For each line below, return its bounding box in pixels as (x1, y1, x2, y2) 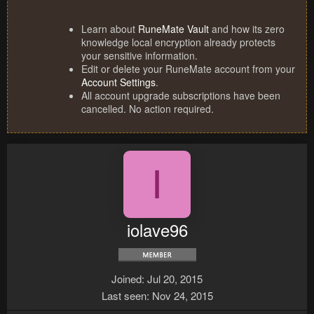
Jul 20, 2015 (147, 271, 203, 287)
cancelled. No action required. (81, 102, 214, 116)
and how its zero (209, 22, 285, 36)
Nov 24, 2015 (151, 288, 213, 303)
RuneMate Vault (138, 22, 209, 36)
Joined (111, 271, 142, 287)
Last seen (101, 288, 146, 303)
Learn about (81, 22, 138, 36)
